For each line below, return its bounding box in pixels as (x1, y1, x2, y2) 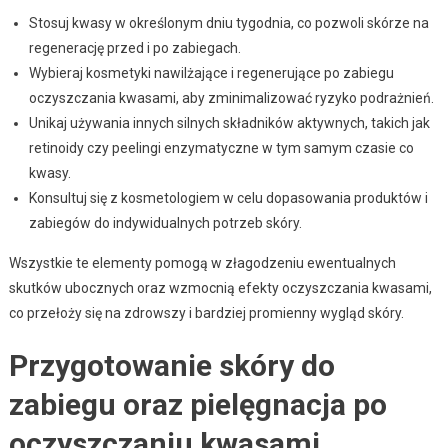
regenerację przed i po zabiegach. (28, 39, 241, 56)
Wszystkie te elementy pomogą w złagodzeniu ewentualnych (8, 254, 396, 271)
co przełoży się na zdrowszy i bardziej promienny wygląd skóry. (8, 304, 404, 321)
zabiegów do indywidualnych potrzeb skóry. (28, 214, 302, 231)
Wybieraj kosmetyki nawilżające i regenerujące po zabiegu (28, 64, 394, 81)
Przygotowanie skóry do (8, 347, 335, 383)
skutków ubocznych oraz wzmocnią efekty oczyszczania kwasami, (8, 279, 432, 296)
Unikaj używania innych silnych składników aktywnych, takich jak (28, 114, 430, 131)
